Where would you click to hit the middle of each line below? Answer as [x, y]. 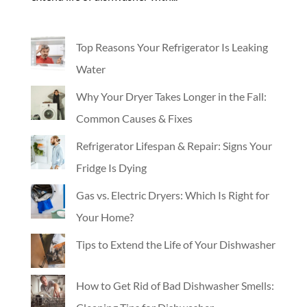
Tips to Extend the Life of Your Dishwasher [175, 245]
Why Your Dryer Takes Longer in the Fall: [171, 97]
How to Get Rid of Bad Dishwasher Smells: [175, 286]
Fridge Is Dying [111, 168]
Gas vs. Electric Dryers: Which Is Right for [172, 195]
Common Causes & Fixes [134, 119]
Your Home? [105, 217]
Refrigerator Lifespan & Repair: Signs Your [174, 146]
